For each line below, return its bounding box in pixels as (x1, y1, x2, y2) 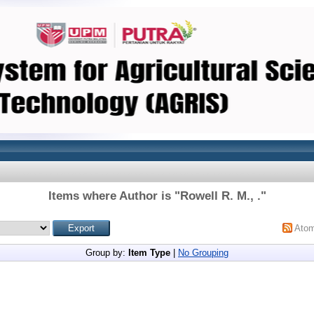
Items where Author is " (48, 189, 180, 203)
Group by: (86, 247, 128, 258)
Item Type (128, 247, 170, 258)
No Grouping (178, 247, 228, 258)
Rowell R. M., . (179, 189, 261, 203)
